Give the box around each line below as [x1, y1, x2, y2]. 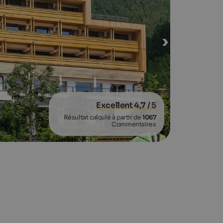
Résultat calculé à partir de [63, 113, 143, 122]
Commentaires [111, 120, 156, 129]
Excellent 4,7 [96, 100, 146, 111]
